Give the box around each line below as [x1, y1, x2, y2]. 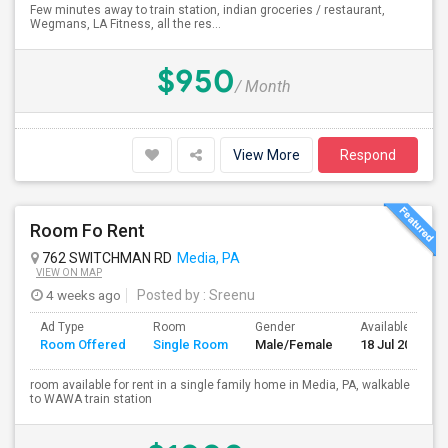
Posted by [137, 287, 200, 303]
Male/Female [255, 337, 333, 352]
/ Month [235, 77, 291, 96]
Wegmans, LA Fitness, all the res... [30, 17, 221, 31]
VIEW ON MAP [36, 267, 102, 278]
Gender [255, 320, 295, 334]
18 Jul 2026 [360, 337, 425, 352]
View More [233, 147, 300, 163]
